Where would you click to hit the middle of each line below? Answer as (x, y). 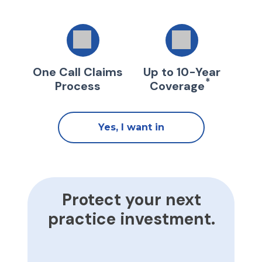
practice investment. (131, 219)
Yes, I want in (131, 127)
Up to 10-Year (182, 72)
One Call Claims (78, 72)
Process (78, 86)
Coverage (177, 86)
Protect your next (131, 200)
